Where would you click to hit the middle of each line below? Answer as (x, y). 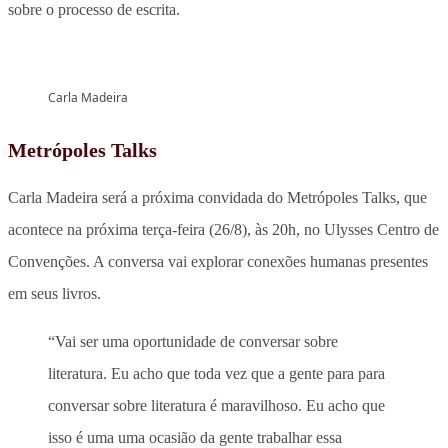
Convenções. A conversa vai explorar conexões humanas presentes (218, 261)
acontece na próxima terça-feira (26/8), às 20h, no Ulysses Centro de (223, 229)
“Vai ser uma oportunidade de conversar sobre (193, 341)
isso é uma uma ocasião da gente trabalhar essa (195, 437)
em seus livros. (54, 293)
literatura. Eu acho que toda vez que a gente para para (216, 373)
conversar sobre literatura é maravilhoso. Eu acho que (216, 405)
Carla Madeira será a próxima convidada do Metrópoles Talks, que (217, 197)
